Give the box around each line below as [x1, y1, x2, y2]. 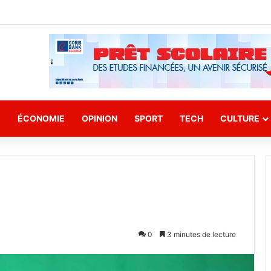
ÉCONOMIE [18, 113, 65, 123]
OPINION [82, 113, 117, 123]
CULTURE [220, 113, 260, 123]
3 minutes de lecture [165, 230, 236, 239]
